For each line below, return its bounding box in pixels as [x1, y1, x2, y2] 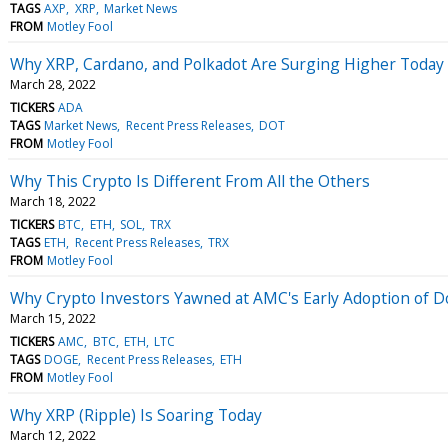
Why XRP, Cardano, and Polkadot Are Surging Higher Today [10, 52, 444, 75]
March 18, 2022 [10, 192, 96, 210]
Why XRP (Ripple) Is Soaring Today [10, 403, 262, 426]
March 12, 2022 [10, 426, 96, 444]
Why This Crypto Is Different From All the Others [10, 169, 370, 192]
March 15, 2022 [10, 309, 96, 327]
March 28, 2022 [10, 75, 96, 93]
